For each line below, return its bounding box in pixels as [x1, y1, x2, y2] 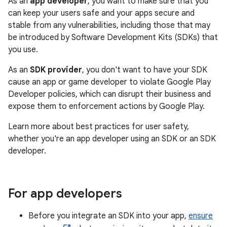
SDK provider [30, 65, 82, 75]
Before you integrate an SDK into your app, [28, 211, 188, 221]
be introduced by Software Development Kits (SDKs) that [8, 32, 218, 43]
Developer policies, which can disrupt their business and [8, 89, 211, 99]
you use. [8, 45, 38, 55]
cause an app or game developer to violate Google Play [8, 77, 211, 87]
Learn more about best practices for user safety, [8, 122, 189, 132]
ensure [188, 211, 213, 221]
